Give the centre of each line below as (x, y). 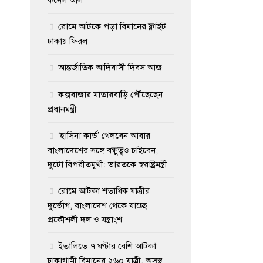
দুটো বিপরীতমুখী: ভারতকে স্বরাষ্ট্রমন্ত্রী (107, 164)
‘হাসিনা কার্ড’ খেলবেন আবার (104, 135)
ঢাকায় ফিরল (68, 41)
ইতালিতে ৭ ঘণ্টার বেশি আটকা (107, 246)
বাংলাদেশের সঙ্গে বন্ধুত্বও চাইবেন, (103, 150)
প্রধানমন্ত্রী (62, 109)
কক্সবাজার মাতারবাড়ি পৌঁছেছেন (110, 94)
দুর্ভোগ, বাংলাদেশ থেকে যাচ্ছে (97, 205)
